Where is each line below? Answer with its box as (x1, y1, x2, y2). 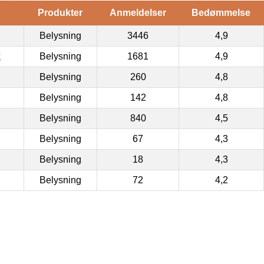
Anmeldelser (109, 8, 166, 18)
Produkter (38, 8, 82, 18)
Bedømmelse (192, 8, 250, 18)
